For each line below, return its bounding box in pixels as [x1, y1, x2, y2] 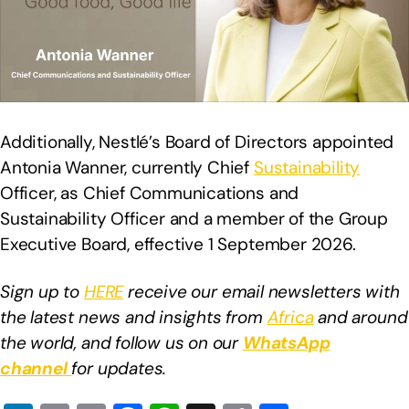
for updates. [71, 357, 167, 381]
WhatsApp [242, 331, 330, 355]
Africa [267, 306, 314, 330]
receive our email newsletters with [123, 280, 400, 304]
